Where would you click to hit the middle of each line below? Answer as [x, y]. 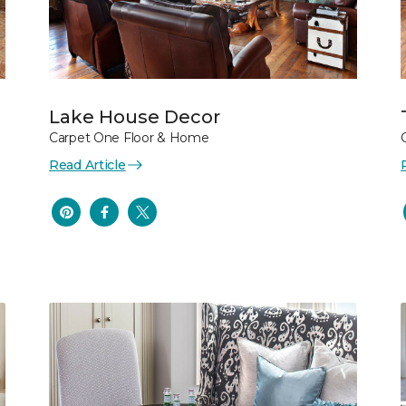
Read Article [87, 164]
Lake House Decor [135, 116]
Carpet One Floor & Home [129, 137]
